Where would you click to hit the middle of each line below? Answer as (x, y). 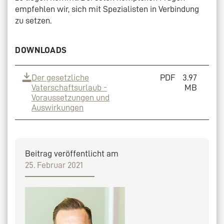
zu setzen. (33, 20)
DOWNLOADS (41, 50)
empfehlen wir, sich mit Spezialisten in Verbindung (107, 9)
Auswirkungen (57, 107)
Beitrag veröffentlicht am (72, 153)
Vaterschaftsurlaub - (69, 87)
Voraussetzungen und (70, 97)
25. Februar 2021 (54, 165)
